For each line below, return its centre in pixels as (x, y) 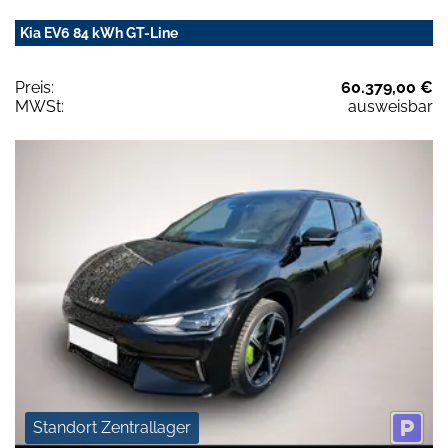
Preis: (34, 88)
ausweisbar (390, 107)
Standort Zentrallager (112, 427)
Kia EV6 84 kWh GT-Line (99, 33)
